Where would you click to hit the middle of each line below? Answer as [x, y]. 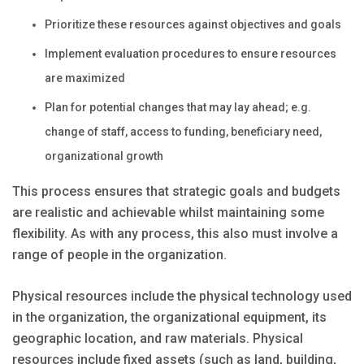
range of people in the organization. [119, 255]
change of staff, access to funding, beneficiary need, [183, 132]
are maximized [85, 78]
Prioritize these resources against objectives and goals [193, 25]
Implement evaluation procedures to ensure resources [191, 54]
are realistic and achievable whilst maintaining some [168, 213]
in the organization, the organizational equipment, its [169, 318]
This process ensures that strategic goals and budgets [176, 192]
